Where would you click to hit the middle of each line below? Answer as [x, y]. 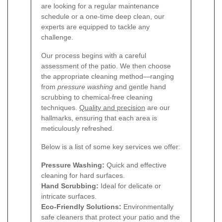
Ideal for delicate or [130, 186]
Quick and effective [136, 165]
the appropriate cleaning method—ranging [108, 77]
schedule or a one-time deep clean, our [103, 17]
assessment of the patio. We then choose [106, 66]
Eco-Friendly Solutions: [81, 207]
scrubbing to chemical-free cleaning [97, 97]
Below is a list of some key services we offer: [111, 147]
